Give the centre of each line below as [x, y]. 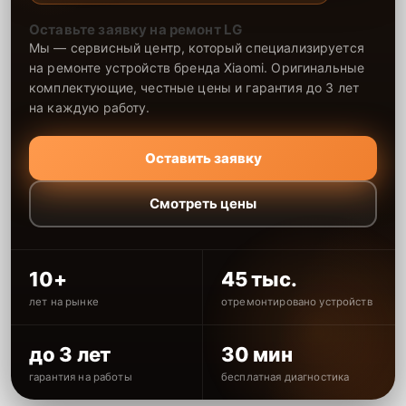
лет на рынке [64, 301]
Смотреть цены [203, 204]
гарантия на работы [81, 377]
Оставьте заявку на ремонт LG [136, 29]
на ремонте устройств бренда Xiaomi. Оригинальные [197, 67]
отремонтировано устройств [297, 301]
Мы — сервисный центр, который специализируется [197, 47]
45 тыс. [259, 279]
